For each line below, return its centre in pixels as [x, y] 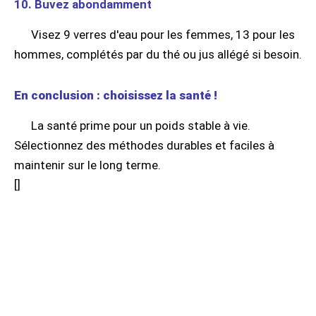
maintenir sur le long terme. [87, 165]
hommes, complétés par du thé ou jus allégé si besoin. [158, 55]
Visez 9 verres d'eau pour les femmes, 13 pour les [163, 35]
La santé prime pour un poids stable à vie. [141, 126]
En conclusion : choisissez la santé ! [116, 96]
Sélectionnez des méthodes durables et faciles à [144, 146]
